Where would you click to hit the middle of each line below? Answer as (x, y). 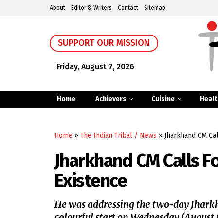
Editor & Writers (91, 8)
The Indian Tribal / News (118, 136)
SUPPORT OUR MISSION (104, 43)
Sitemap (155, 8)
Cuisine (163, 99)
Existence (91, 181)
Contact (128, 8)
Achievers (111, 99)
